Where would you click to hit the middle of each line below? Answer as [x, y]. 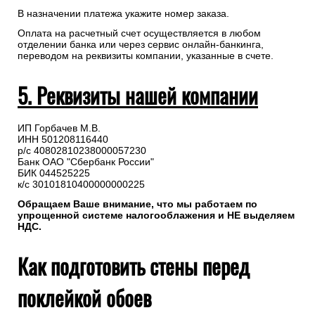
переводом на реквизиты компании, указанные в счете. [146, 56]
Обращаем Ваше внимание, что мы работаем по [137, 204]
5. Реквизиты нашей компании [138, 96]
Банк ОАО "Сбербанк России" [86, 162]
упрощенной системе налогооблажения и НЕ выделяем [156, 216]
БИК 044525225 [54, 173]
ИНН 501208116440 [63, 140]
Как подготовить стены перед [134, 266]
